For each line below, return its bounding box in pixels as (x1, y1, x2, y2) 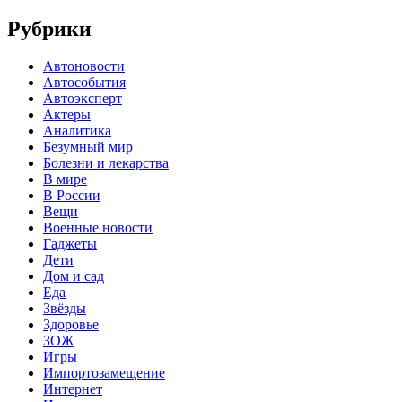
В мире (43, 171, 87, 188)
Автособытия (43, 74, 126, 91)
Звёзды (43, 301, 86, 317)
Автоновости (43, 58, 125, 74)
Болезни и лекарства (43, 155, 169, 171)
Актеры (43, 107, 91, 123)
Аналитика (43, 123, 111, 139)
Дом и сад (43, 268, 104, 284)
